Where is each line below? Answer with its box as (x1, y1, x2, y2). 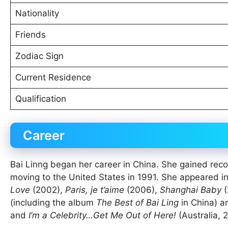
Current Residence (15, 72, 91, 82)
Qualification (15, 93, 66, 104)
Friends (15, 29, 46, 40)
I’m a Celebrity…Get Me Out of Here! (28, 210, 176, 221)
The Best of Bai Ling (96, 197, 179, 208)
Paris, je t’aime (65, 185, 124, 195)
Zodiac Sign (15, 50, 64, 61)
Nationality (15, 8, 59, 18)
